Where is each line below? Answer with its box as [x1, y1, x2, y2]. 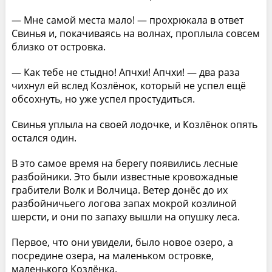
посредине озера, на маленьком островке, [11, 248, 214, 262]
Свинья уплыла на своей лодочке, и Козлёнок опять [11, 117, 257, 131]
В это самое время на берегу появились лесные [11, 156, 238, 170]
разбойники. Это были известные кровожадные [11, 169, 238, 183]
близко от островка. [11, 39, 106, 53]
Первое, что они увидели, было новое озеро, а [11, 235, 233, 249]
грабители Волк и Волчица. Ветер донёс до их [11, 183, 228, 197]
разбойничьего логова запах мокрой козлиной [11, 196, 237, 210]
